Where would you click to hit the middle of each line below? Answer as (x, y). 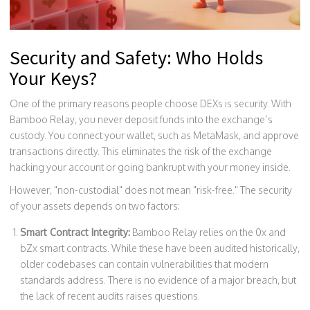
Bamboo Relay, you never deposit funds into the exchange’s (141, 120)
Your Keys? (53, 79)
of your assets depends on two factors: (95, 206)
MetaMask (216, 136)
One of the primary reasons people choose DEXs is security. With (151, 104)
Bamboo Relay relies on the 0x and (208, 232)
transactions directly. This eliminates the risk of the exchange (141, 152)
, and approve (269, 136)
